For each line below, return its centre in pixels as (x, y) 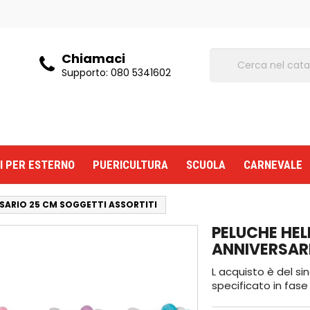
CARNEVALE (273, 165)
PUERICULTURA (130, 165)
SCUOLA (206, 165)
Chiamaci (94, 58)
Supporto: (86, 73)
